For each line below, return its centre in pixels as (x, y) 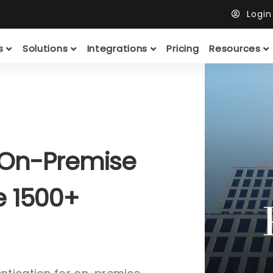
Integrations (119, 48)
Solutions (46, 48)
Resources (236, 48)
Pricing (183, 48)
